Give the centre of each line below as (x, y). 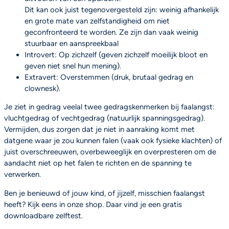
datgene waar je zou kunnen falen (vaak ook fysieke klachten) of (113, 141)
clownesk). (42, 88)
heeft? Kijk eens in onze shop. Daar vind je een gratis (93, 205)
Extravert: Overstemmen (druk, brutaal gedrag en (109, 77)
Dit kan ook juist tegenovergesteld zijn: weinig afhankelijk (122, 9)
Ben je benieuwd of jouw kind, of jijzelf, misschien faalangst (105, 193)
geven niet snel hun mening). (73, 66)
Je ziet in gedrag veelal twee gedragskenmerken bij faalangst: (109, 107)
